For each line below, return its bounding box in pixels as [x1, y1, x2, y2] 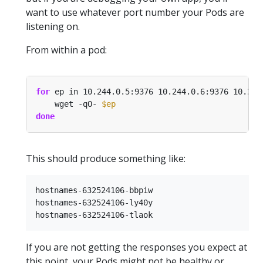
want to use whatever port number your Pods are [26, 5, 244, 19]
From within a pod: [26, 43, 107, 56]
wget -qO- [36, 99, 102, 109]
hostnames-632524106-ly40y [35, 197, 153, 207]
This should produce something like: [26, 151, 186, 165]
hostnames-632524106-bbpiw [35, 185, 153, 195]
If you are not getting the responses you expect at [26, 240, 247, 254]
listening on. [26, 19, 80, 33]
